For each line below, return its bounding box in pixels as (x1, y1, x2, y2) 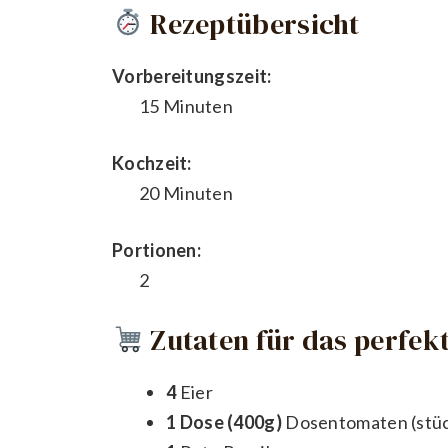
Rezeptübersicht (143, 4, 360, 43)
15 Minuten (139, 94, 233, 117)
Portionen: (112, 238, 201, 261)
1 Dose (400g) (166, 411, 282, 434)
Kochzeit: (112, 151, 192, 174)
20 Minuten (139, 181, 233, 204)
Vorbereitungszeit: (112, 64, 272, 87)
